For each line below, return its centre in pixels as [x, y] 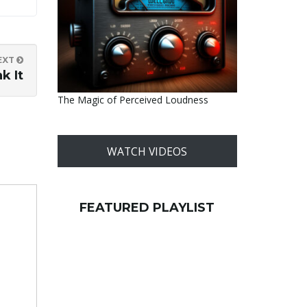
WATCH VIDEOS [147, 151]
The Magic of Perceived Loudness [133, 100]
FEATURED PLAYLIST [147, 208]
